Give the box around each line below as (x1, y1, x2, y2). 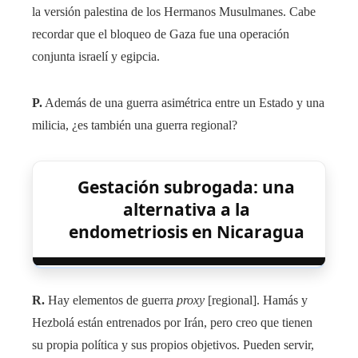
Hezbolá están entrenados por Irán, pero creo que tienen (32, 316, 312, 330)
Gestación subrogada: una (78, 176, 295, 199)
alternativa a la (122, 198, 250, 221)
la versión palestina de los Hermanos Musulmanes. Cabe (32, 5, 316, 19)
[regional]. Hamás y (208, 293, 308, 308)
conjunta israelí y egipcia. (32, 50, 160, 64)
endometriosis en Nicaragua (68, 221, 304, 244)
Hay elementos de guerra (45, 293, 177, 308)
